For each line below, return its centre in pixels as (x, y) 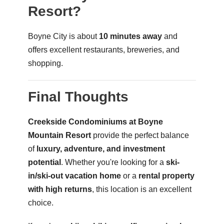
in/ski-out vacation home (74, 175)
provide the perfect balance (140, 135)
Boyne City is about (63, 36)
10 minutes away (130, 36)
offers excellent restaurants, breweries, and (103, 49)
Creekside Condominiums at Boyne (95, 121)
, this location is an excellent (141, 189)
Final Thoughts (78, 96)
